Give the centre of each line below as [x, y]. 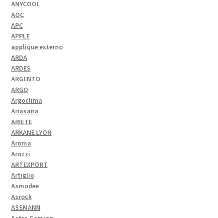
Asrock [21, 196]
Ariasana [25, 111]
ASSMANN [26, 207]
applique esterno [37, 46]
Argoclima [27, 100]
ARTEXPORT [29, 164]
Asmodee [25, 186]
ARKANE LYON [31, 132]
